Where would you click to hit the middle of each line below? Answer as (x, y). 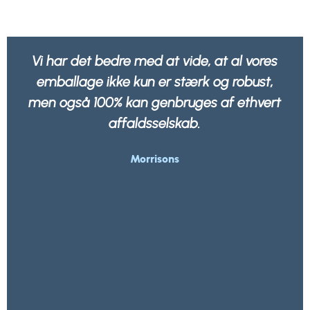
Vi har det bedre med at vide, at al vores (155, 61)
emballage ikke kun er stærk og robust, (155, 82)
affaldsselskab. (155, 124)
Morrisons (155, 159)
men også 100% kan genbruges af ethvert (155, 103)
